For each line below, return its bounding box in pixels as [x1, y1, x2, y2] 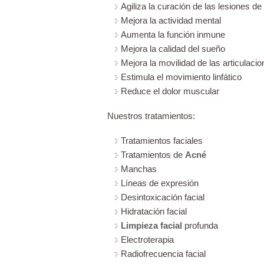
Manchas [121, 163, 157, 174]
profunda [182, 220, 218, 230]
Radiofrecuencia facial [121, 248, 206, 259]
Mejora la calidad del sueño [121, 43, 225, 54]
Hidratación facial [121, 206, 187, 216]
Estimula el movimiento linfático [121, 71, 242, 82]
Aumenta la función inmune [121, 29, 225, 39]
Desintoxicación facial [121, 192, 204, 202]
